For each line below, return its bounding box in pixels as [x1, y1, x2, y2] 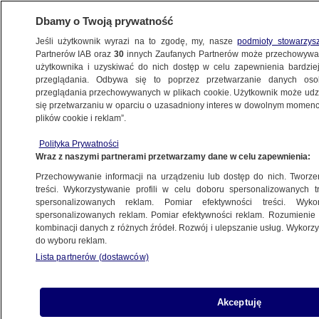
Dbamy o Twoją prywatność [35, 15, 173, 27]
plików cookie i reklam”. [35, 113, 126, 123]
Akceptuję [216, 297, 262, 308]
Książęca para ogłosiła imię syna [11, 122, 233, 140]
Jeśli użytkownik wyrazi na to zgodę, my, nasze [35, 36, 238, 46]
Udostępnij [46, 191, 100, 204]
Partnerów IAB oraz [35, 49, 115, 59]
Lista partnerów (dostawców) [35, 252, 149, 262]
